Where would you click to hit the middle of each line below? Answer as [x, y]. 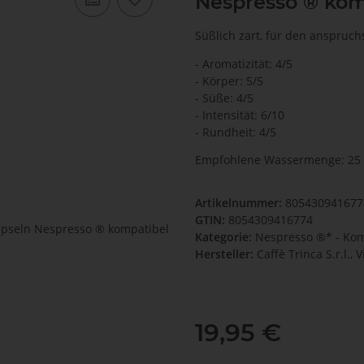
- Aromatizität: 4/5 [244, 63]
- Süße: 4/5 [224, 97]
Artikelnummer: [240, 203]
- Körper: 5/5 [229, 80]
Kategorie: [225, 237]
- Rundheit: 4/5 [236, 132]
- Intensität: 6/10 [240, 115]
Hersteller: [224, 254]
